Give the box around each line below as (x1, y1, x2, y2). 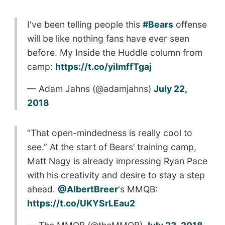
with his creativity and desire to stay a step (27, 169, 205, 180)
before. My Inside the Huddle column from (27, 47, 202, 58)
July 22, (153, 83, 187, 94)
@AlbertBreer (57, 183, 118, 194)
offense (173, 19, 207, 30)
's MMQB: (118, 183, 158, 194)
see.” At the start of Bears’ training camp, (27, 141, 196, 152)
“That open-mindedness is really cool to (27, 127, 192, 138)
